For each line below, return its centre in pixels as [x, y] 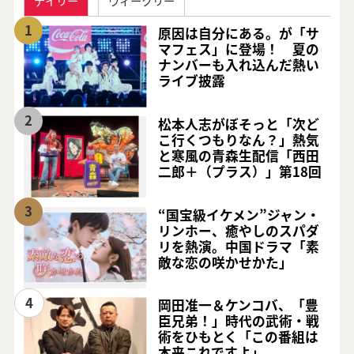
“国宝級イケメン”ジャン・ [239, 215]
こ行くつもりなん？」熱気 [239, 140]
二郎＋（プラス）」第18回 [240, 172]
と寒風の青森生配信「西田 [239, 156]
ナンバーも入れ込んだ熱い [239, 65]
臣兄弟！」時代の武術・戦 [239, 321]
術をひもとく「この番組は [239, 337]
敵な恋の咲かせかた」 [226, 262]
